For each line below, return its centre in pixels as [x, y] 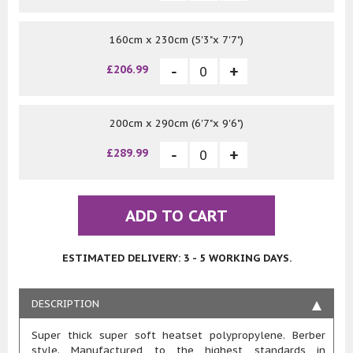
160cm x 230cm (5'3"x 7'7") [176, 40]
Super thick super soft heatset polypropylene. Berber [178, 336]
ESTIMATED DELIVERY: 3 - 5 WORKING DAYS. [176, 258]
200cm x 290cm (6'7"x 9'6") [176, 124]
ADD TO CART [176, 216]
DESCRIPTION [65, 304]
